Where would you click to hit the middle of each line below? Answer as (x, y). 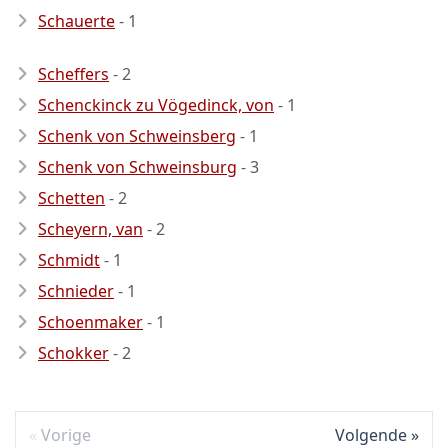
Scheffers (73, 74)
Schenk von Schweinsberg (137, 136)
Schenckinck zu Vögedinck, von (156, 105)
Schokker (73, 353)
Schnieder (76, 291)
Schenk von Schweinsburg (137, 167)
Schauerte (76, 21)
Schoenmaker (90, 322)
